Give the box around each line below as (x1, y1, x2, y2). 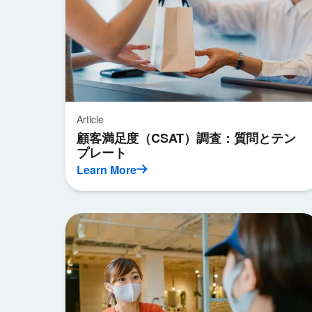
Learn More (77, 162, 137, 178)
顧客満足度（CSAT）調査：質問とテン (77, 129, 296, 147)
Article (77, 112, 104, 126)
